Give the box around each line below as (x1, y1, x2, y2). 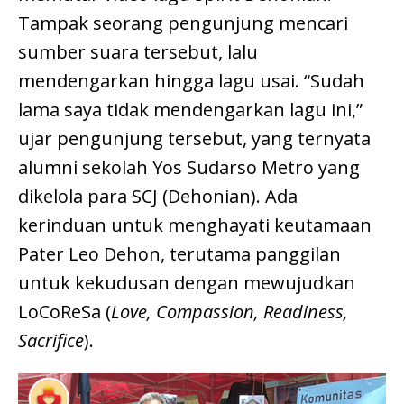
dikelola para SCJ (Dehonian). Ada (18, 183, 298, 208)
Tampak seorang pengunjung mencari (18, 10, 348, 35)
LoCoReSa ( (18, 298, 111, 324)
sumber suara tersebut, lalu (18, 39, 258, 64)
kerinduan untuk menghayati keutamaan (18, 212, 372, 237)
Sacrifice (18, 327, 84, 353)
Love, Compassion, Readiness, (111, 298, 348, 324)
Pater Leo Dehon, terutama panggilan (18, 241, 341, 266)
